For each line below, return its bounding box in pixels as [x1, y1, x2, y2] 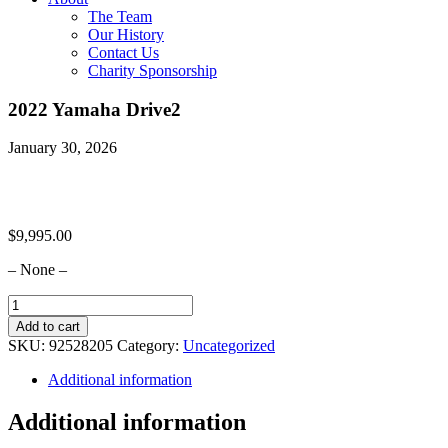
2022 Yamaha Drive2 [8, 98, 181, 120]
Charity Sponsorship [88, 62, 217, 79]
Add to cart [16, 319, 80, 335]
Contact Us [88, 44, 159, 61]
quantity [7, 348, 58, 366]
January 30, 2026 [8, 139, 117, 157]
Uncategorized [183, 337, 275, 355]
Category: [117, 337, 183, 355]
